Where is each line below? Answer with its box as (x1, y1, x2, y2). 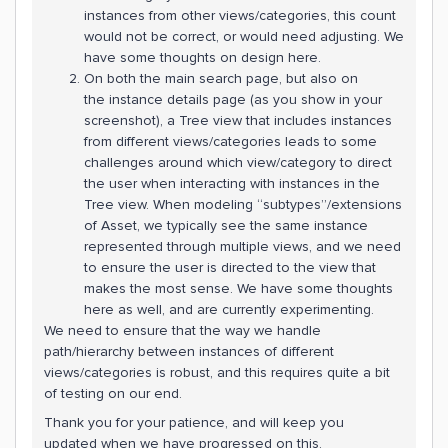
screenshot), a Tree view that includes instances (84, 111, 392, 129)
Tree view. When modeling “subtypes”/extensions (84, 195, 402, 213)
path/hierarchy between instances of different (44, 342, 334, 360)
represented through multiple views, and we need (84, 237, 401, 255)
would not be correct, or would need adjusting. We (84, 27, 404, 45)
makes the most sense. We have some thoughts (84, 279, 393, 297)
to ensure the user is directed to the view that (84, 258, 376, 276)
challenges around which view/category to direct (84, 153, 392, 171)
